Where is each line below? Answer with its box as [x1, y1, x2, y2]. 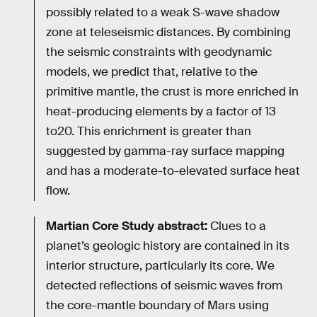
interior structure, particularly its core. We [46, 258, 275, 273]
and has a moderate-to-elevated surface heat [46, 163, 300, 179]
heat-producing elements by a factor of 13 [46, 104, 276, 120]
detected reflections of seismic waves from [46, 277, 282, 293]
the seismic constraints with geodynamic [46, 45, 272, 60]
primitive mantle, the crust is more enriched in [46, 84, 299, 100]
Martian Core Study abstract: [46, 218, 207, 234]
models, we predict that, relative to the [46, 64, 258, 80]
